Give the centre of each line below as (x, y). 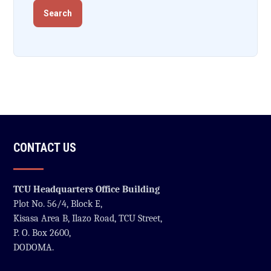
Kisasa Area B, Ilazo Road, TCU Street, (88, 218)
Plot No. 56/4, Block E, (59, 204)
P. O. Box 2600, (42, 233)
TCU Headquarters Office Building (87, 189)
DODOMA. (35, 247)
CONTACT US (45, 148)
